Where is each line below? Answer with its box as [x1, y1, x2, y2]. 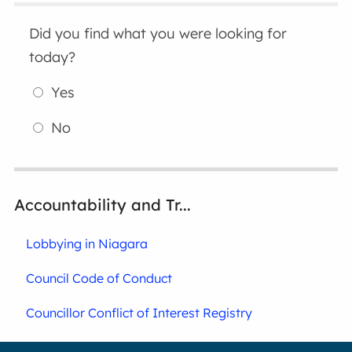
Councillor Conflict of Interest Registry [26, 304, 253, 321]
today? [29, 47, 76, 66]
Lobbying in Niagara [26, 235, 148, 251]
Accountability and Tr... [14, 194, 192, 214]
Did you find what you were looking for [29, 24, 288, 42]
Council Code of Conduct [26, 269, 173, 286]
